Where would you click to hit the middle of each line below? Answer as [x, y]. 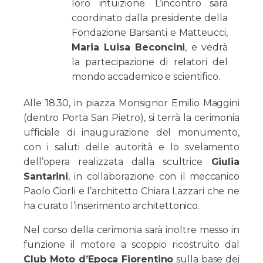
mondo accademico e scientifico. [146, 77]
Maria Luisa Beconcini [129, 48]
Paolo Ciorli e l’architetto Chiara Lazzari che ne [131, 191]
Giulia [225, 162]
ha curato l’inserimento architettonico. [112, 206]
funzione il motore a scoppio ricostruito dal [131, 245]
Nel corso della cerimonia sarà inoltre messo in [131, 230]
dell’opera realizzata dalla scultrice [117, 162]
